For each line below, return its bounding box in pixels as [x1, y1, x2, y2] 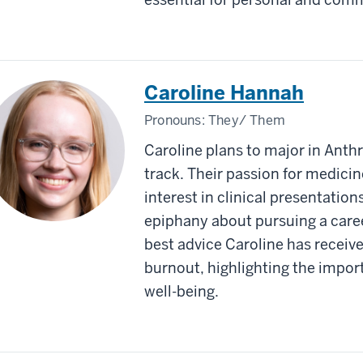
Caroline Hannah [144, 79, 304, 105]
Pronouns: [144, 111, 208, 129]
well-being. [144, 281, 222, 301]
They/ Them [208, 111, 285, 129]
